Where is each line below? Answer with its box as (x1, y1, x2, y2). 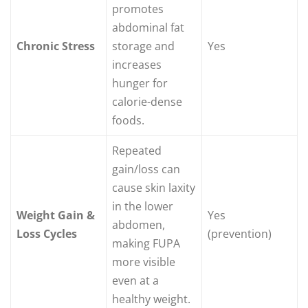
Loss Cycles (16, 226, 77, 242)
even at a (112, 273, 159, 289)
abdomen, (112, 217, 165, 233)
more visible (112, 254, 175, 270)
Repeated (112, 143, 162, 159)
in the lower (112, 199, 173, 214)
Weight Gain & (16, 208, 95, 223)
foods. (112, 113, 144, 129)
